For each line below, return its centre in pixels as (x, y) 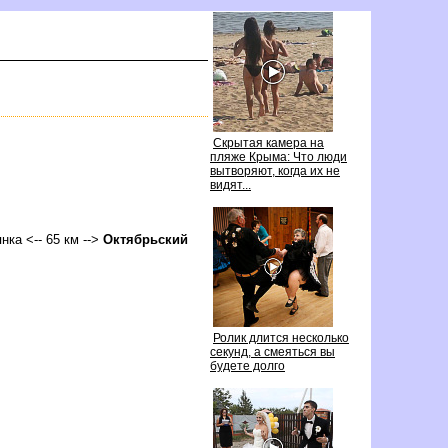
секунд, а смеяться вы (272, 352)
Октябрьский (145, 239)
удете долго (247, 366)
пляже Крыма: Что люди (278, 157)
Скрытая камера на (268, 143)
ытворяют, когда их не (275, 171)
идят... (230, 185)
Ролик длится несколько (281, 338)
